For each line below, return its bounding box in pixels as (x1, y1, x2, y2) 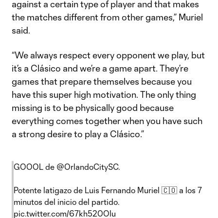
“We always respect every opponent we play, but (12, 50, 205, 60)
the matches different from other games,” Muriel (12, 12, 203, 22)
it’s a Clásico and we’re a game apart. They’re (12, 63, 188, 73)
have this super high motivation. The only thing (12, 89, 196, 100)
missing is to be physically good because (12, 102, 174, 113)
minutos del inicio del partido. (14, 197, 120, 206)
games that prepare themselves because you (12, 76, 192, 87)
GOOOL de (14, 162, 56, 171)
